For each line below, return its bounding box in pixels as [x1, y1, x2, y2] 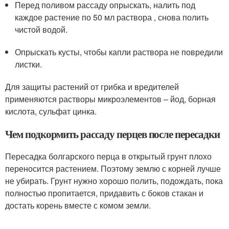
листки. [15, 58, 42, 70]
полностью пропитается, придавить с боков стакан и [5, 187, 203, 199]
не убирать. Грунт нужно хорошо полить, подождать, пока [5, 175, 223, 187]
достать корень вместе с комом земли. [5, 199, 151, 211]
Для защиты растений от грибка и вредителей [5, 81, 179, 93]
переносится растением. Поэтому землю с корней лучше [5, 163, 221, 174]
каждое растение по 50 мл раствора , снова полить [15, 11, 209, 23]
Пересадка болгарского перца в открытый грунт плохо [5, 150, 212, 162]
